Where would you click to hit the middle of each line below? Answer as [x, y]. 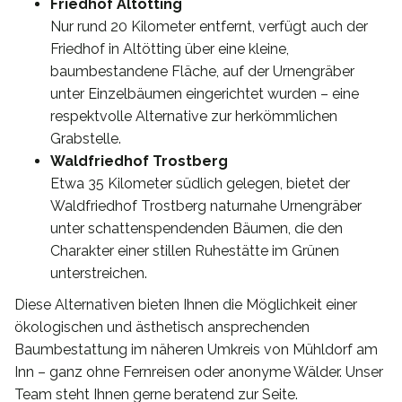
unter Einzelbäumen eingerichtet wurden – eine [205, 93]
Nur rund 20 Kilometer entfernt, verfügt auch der [209, 26]
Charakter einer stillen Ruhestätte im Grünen [195, 250]
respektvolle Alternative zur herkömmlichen [194, 116]
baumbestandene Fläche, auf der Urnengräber [202, 71]
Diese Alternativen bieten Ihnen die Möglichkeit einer [186, 304]
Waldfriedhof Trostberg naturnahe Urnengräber [206, 205]
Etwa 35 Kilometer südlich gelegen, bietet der [200, 183]
